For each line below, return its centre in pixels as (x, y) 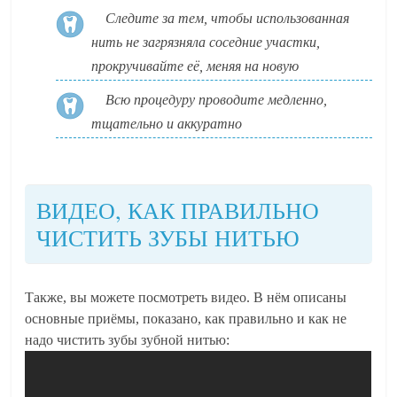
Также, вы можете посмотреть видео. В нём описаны (186, 297)
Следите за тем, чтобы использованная (228, 19)
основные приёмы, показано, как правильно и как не (186, 318)
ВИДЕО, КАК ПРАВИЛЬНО (178, 210)
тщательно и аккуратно (167, 123)
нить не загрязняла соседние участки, (206, 43)
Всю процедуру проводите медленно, (217, 99)
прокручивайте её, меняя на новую (195, 66)
